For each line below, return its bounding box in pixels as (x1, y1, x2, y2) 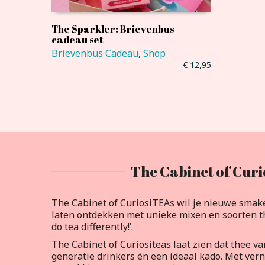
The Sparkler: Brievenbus (51, 22, 174, 35)
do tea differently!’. (51, 219, 133, 233)
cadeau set (51, 33, 103, 46)
